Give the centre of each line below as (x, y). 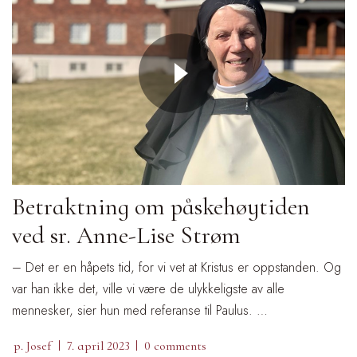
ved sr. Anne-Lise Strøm (126, 235)
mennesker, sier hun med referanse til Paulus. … (140, 310)
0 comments (175, 345)
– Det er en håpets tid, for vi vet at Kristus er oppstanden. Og (177, 267)
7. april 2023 (98, 345)
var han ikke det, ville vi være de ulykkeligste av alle (148, 288)
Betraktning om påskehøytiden (161, 206)
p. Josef (32, 345)
